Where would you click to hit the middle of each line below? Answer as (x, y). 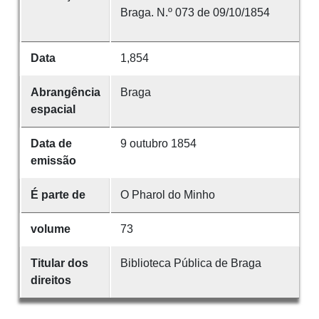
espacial (53, 110)
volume (50, 229)
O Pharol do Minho (167, 195)
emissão (53, 161)
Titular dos (59, 263)
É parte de (58, 195)
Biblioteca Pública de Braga (190, 263)
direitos (51, 281)
